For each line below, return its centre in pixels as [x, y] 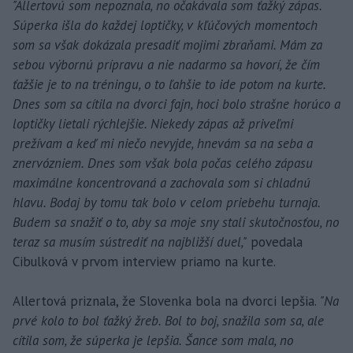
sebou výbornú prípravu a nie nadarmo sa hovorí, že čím [166, 64]
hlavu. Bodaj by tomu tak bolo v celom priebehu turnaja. [166, 202]
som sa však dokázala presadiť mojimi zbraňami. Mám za [167, 45]
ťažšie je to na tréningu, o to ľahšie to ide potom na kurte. [169, 84]
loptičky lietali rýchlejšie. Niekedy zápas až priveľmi [153, 123]
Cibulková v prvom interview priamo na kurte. [144, 261]
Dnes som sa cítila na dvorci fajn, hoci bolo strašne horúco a [176, 104]
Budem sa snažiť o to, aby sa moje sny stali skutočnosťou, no [176, 222]
